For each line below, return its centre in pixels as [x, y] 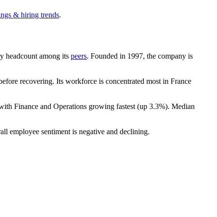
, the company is [168, 56]
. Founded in [107, 56]
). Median [180, 106]
